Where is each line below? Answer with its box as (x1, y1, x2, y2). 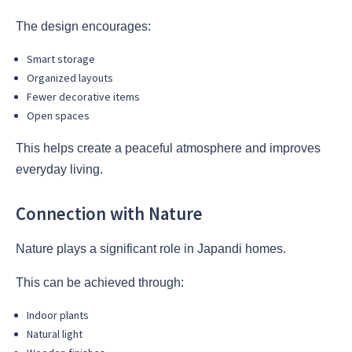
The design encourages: (16, 20, 151, 34)
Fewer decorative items (27, 90, 140, 104)
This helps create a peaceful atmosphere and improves (16, 141, 321, 156)
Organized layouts (27, 71, 113, 86)
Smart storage (27, 52, 95, 67)
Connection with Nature (16, 202, 203, 225)
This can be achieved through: (16, 275, 184, 289)
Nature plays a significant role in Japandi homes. (16, 241, 286, 255)
